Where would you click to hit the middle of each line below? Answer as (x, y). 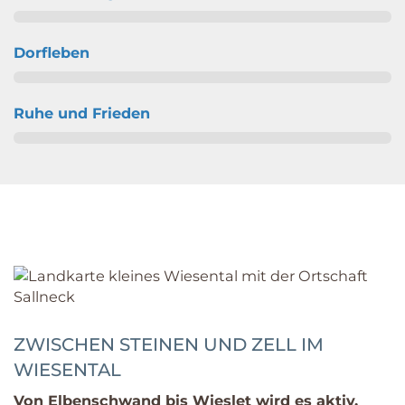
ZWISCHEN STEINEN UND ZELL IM (169, 344)
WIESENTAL (67, 369)
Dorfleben (52, 53)
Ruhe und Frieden (82, 113)
